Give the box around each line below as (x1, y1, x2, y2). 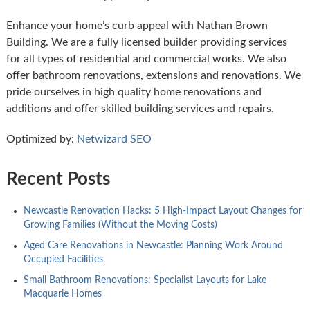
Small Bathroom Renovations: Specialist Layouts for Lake (23, 275, 266, 285)
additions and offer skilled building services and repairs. (6, 102, 274, 114)
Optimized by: (6, 133, 77, 145)
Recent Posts (6, 170, 110, 188)
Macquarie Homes (23, 289, 102, 299)
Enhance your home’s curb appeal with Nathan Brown (6, 19, 268, 31)
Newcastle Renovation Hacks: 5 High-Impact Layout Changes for (23, 206, 302, 216)
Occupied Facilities (23, 254, 103, 264)
